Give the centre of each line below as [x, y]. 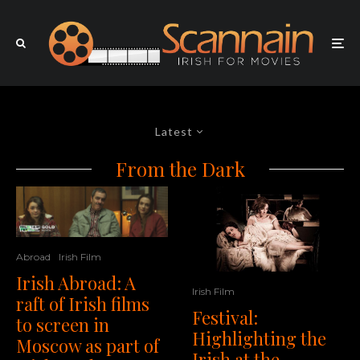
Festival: [225, 318]
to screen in [63, 325]
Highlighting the [259, 339]
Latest [174, 132]
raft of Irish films [83, 304]
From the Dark [180, 169]
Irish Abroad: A [76, 283]
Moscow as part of [88, 346]
